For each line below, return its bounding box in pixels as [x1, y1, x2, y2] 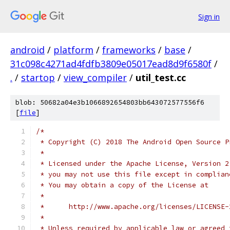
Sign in [198, 11, 220, 22]
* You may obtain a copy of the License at [36, 181, 208, 189]
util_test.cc [136, 71, 186, 84]
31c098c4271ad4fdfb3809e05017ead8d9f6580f [10, 57, 212, 70]
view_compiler [64, 71, 127, 84]
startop [21, 71, 55, 84]
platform [53, 44, 93, 56]
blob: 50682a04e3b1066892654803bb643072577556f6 [15, 98, 204, 107]
